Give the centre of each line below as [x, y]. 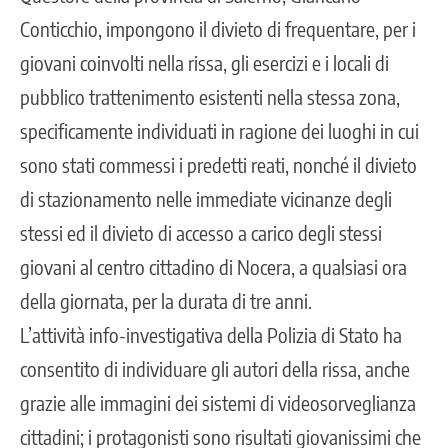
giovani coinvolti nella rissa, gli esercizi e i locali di [204, 63]
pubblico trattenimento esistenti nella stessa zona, [210, 97]
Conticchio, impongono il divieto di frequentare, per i [218, 29]
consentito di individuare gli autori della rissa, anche [215, 369]
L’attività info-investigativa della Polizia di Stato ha [211, 335]
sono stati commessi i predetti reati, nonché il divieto [218, 165]
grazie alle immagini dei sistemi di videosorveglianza [218, 403]
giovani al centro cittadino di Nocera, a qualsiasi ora [213, 267]
